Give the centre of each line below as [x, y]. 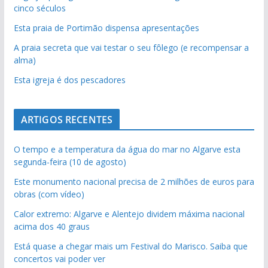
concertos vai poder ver [59, 258]
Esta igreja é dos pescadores [69, 80]
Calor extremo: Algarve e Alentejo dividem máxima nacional [129, 214]
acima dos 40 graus [51, 226]
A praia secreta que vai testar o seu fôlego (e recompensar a [131, 47]
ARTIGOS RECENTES [67, 119]
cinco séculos [39, 8]
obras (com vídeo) [49, 194]
